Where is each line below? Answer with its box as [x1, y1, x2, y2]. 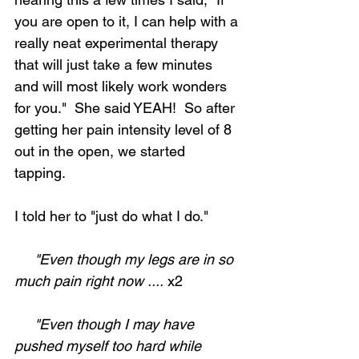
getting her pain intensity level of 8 [14, 121, 236, 138]
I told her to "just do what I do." [14, 208, 208, 224]
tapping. [14, 164, 74, 181]
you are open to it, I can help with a [14, 13, 242, 30]
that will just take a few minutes [14, 56, 216, 73]
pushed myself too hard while [14, 337, 205, 354]
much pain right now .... [14, 272, 163, 289]
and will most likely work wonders [14, 78, 231, 95]
